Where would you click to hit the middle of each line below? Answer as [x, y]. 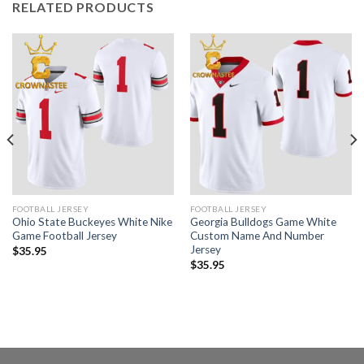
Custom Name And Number [257, 236]
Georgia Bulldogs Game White [263, 222]
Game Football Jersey [64, 236]
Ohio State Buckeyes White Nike [92, 222]
